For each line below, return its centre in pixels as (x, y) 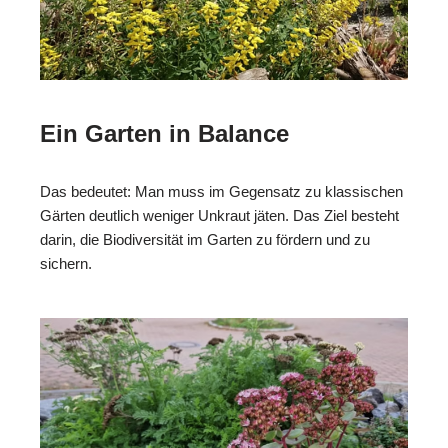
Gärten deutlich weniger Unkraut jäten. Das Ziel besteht (219, 215)
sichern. (66, 263)
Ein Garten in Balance (164, 133)
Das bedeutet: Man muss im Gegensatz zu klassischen (221, 191)
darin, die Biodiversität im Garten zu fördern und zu (205, 239)
